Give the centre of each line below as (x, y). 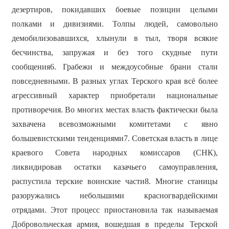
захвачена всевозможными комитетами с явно (114, 124)
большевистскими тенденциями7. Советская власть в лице (114, 139)
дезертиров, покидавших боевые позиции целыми (114, 10)
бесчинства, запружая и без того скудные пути (114, 53)
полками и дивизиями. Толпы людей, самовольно (114, 24)
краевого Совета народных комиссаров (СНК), (114, 153)
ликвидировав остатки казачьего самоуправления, (114, 167)
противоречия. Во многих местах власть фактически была (114, 110)
